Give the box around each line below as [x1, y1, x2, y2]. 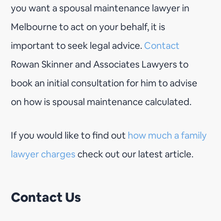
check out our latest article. [75, 147, 194, 160]
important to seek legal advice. [11, 39, 145, 52]
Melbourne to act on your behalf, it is [11, 20, 166, 33]
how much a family [128, 129, 207, 142]
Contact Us [11, 188, 84, 206]
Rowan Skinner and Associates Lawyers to [11, 58, 189, 71]
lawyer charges [11, 147, 76, 160]
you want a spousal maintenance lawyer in [11, 1, 190, 14]
